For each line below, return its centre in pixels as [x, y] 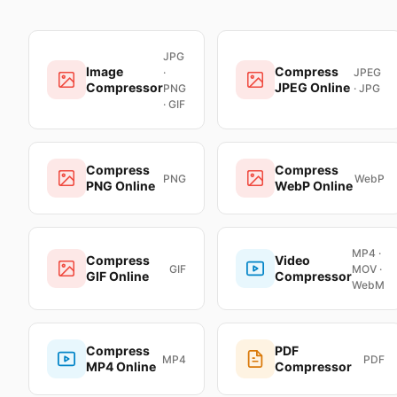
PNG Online [121, 186]
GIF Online [117, 276]
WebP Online [314, 186]
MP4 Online [121, 366]
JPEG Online [312, 87]
